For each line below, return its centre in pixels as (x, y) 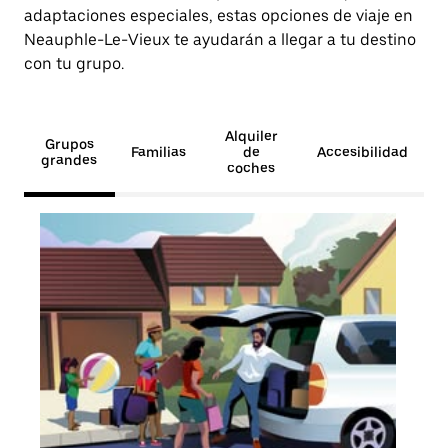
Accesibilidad (362, 152)
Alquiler (251, 136)
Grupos (69, 144)
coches (251, 168)
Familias (158, 152)
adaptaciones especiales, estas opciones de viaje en (218, 15)
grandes (69, 160)
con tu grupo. (74, 63)
